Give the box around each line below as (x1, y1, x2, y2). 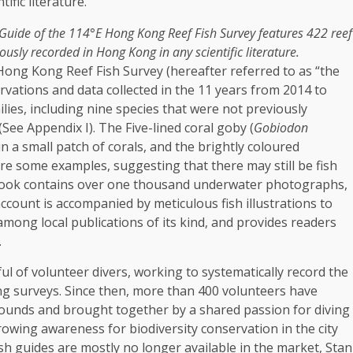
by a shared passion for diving (169, 301, 350, 318)
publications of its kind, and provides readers (68, 214, 336, 231)
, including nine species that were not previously (24, 100, 307, 117)
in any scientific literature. (156, 43, 299, 61)
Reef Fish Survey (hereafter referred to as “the (63, 62, 340, 80)
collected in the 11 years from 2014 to (103, 81, 327, 98)
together (116, 301, 169, 318)
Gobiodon (254, 119, 308, 136)
